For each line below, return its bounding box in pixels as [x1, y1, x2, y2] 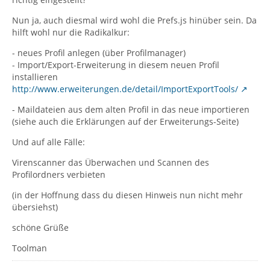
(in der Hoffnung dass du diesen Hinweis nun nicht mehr [12, 189, 243, 201]
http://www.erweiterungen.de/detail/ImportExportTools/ [12, 83, 238, 95]
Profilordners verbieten [12, 169, 105, 180]
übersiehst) [12, 201, 58, 213]
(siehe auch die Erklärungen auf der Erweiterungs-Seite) [12, 116, 239, 127]
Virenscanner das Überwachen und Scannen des [12, 157, 209, 168]
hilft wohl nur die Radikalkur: [12, 27, 130, 38]
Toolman [12, 242, 47, 254]
